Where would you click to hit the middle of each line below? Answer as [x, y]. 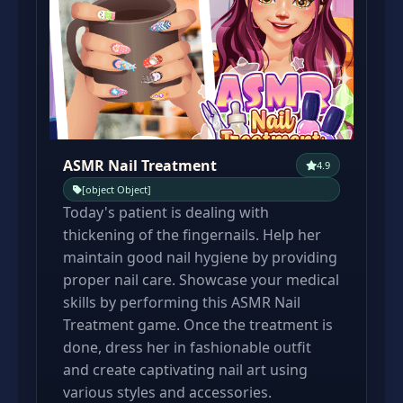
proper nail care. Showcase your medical [201, 280]
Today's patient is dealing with [166, 212]
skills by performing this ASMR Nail [182, 302]
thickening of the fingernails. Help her [192, 235]
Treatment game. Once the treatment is [198, 325]
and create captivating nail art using [185, 370]
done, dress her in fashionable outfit [187, 347]
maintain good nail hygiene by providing [200, 257]
